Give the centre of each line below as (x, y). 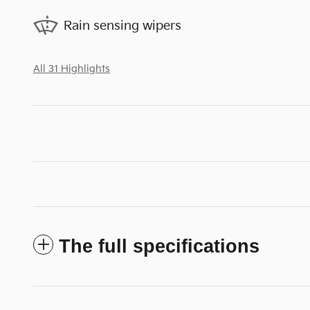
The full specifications (159, 246)
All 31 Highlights (72, 69)
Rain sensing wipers (122, 26)
